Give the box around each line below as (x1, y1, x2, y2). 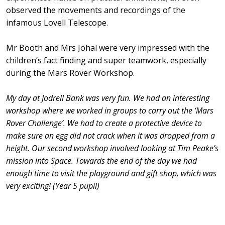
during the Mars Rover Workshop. (6, 67, 135, 78)
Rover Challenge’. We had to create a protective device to (6, 117, 202, 129)
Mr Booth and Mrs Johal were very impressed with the (6, 42, 209, 53)
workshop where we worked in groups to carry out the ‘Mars (6, 104, 213, 116)
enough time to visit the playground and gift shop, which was (6, 167, 216, 179)
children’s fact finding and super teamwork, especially (6, 54, 206, 66)
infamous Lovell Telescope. (6, 17, 108, 28)
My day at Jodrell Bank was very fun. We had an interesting (6, 92, 209, 103)
